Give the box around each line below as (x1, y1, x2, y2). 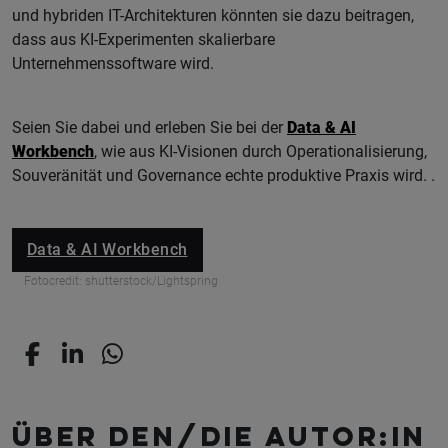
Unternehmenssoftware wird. (12, 54, 218, 74)
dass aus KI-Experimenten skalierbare (12, 30, 275, 50)
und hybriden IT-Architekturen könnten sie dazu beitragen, (12, 6, 414, 26)
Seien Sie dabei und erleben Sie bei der (12, 118, 287, 138)
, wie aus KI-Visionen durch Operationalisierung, (94, 142, 427, 162)
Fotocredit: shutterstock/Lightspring (24, 274, 218, 289)
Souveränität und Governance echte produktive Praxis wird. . (12, 166, 435, 186)
